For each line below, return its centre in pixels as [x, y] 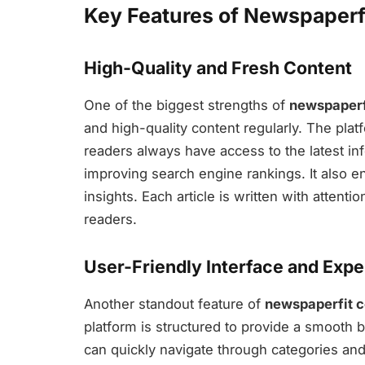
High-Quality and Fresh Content [218, 67]
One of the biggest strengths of [187, 105]
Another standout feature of [174, 304]
